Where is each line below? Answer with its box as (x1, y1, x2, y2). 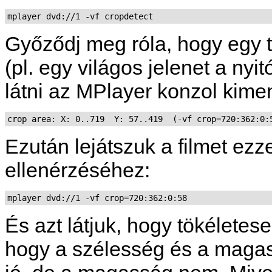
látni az (5, 79, 76, 103)
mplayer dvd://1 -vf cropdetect (7, 11, 153, 21)
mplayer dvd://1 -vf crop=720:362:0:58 (7, 192, 187, 203)
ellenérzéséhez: (5, 158, 150, 182)
